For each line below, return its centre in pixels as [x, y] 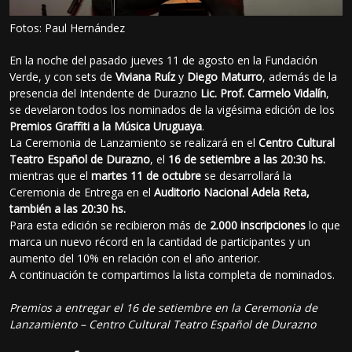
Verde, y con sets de [63, 77]
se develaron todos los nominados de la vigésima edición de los [172, 110]
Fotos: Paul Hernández [68, 28]
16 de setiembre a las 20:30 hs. [247, 159]
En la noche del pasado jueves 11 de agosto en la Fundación [164, 60]
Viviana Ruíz [146, 77]
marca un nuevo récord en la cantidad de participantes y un [160, 242]
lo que [323, 225]
